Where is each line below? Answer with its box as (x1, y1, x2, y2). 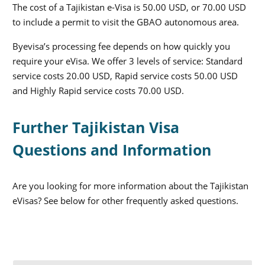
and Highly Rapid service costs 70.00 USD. (12, 85, 184, 97)
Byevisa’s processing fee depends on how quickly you (12, 40, 230, 53)
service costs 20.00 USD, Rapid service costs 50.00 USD (12, 70, 238, 82)
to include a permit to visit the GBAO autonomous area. (12, 15, 239, 28)
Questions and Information (12, 140, 211, 160)
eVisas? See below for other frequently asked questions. (12, 195, 238, 207)
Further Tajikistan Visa (12, 117, 179, 138)
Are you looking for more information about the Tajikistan (12, 180, 248, 192)
